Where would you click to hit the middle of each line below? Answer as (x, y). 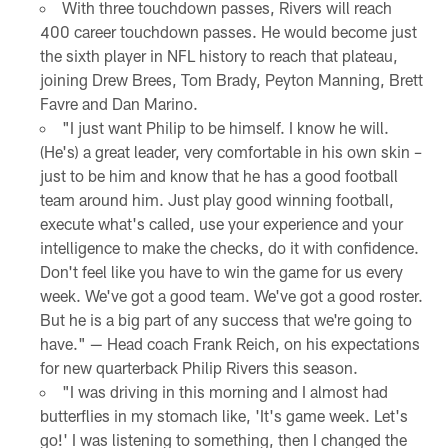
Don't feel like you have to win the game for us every (221, 272)
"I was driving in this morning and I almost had (224, 392)
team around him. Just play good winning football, (216, 200)
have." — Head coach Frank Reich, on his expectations (229, 344)
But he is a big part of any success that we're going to (225, 320)
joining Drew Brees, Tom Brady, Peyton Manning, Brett (231, 80)
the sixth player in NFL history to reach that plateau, (218, 56)
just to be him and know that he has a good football (218, 176)
